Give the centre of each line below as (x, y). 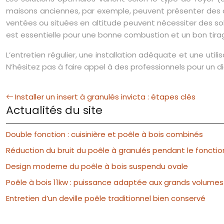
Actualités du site (54, 110)
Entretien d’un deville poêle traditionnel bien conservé (106, 198)
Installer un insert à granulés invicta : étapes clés (105, 97)
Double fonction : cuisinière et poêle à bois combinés (104, 134)
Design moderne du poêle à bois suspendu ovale (97, 166)
